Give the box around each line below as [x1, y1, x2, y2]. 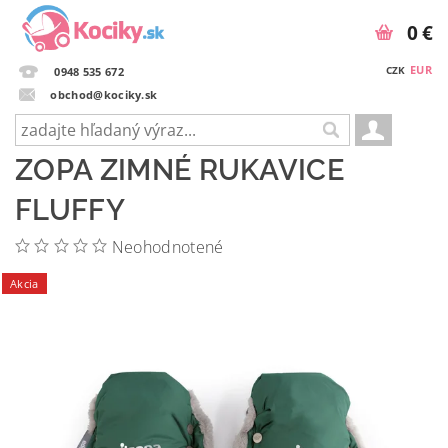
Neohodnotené [111, 236, 224, 258]
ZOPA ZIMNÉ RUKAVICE [15, 153, 345, 187]
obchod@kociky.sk [50, 86, 158, 102]
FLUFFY [15, 193, 125, 227]
